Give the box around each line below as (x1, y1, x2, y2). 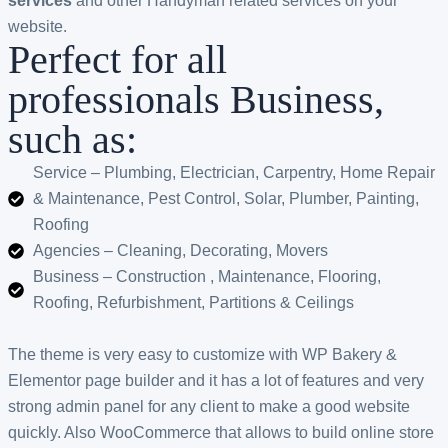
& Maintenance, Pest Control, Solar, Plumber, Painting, (33, 189, 419, 207)
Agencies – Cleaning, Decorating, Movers (33, 241, 328, 259)
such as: (8, 116, 137, 162)
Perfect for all (8, 36, 227, 82)
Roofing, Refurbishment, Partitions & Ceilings (33, 293, 354, 311)
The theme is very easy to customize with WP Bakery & (8, 345, 397, 363)
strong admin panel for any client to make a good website (8, 397, 410, 415)
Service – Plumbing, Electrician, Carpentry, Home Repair (33, 163, 435, 181)
